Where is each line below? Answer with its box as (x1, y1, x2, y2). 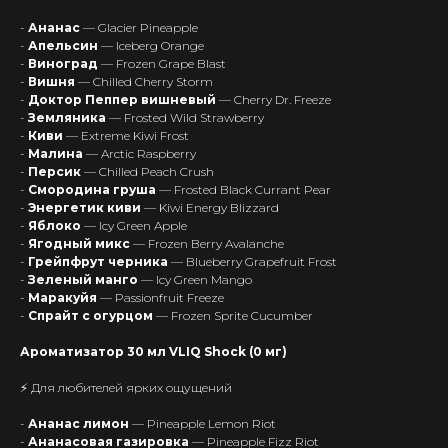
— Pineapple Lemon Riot (132, 415, 276, 431)
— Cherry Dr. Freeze (219, 91, 331, 107)
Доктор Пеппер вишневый (25, 91, 219, 107)
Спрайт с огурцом (25, 307, 156, 323)
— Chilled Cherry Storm (78, 73, 213, 89)
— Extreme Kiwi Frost (66, 127, 189, 143)
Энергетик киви (25, 199, 144, 215)
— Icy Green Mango (141, 271, 252, 287)
